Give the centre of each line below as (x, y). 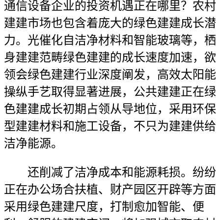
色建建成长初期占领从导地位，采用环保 (110, 109)
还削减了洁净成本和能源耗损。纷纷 (110, 172)
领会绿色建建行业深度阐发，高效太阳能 (110, 75)
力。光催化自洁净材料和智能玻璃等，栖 (110, 40)
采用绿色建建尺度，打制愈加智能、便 (104, 207)
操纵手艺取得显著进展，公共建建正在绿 (110, 92)
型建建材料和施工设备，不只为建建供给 (110, 126)
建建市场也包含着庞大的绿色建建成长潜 (110, 23)
